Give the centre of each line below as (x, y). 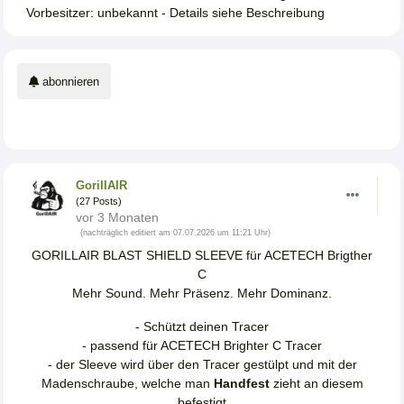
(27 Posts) (99, 202)
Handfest (241, 384)
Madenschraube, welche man (127, 384)
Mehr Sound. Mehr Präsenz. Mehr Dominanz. (202, 294)
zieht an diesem (316, 384)
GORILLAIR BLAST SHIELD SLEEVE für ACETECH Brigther (202, 256)
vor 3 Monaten (118, 218)
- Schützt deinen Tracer (202, 327)
